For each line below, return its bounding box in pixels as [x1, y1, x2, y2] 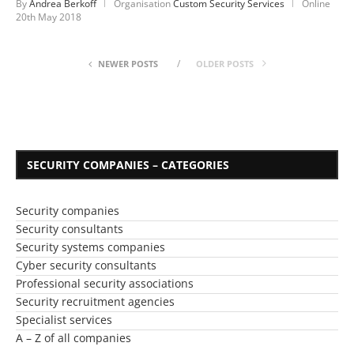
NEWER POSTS [97, 58, 158, 70]
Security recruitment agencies [16, 294, 175, 310]
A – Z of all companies [16, 330, 131, 346]
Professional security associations [16, 276, 194, 292]
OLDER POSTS [195, 58, 256, 70]
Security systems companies [16, 239, 165, 255]
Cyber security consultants [16, 258, 156, 273]
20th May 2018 [16, 10, 81, 24]
